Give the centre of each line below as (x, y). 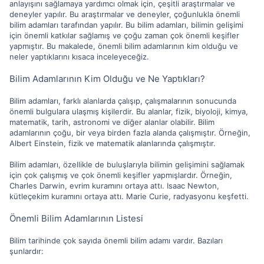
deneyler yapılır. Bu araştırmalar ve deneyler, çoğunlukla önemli (125, 14)
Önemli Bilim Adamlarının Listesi (76, 218)
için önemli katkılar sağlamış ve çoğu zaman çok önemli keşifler (124, 35)
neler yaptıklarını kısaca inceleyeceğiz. (79, 56)
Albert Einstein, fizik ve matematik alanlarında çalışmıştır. (113, 143)
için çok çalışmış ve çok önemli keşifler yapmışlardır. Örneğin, (121, 175)
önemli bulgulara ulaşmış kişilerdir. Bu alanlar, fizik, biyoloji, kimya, (129, 111)
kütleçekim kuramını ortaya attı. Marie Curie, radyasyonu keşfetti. (129, 196)
